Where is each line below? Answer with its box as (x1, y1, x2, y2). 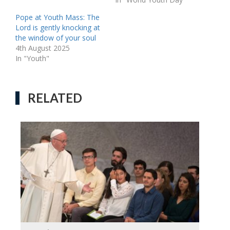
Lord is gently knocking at (15, 22, 100, 32)
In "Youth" (15, 53, 49, 63)
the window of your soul (15, 32, 96, 43)
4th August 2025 (15, 43, 70, 53)
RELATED (28, 90, 82, 105)
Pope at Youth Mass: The (15, 12, 100, 22)
